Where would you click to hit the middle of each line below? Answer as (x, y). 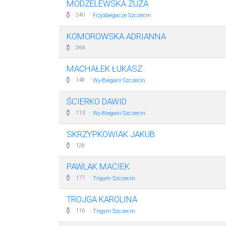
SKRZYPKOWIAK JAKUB (111, 134)
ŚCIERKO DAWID (97, 101)
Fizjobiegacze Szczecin (122, 15)
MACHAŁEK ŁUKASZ (104, 69)
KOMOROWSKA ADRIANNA (116, 36)
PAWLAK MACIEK (98, 166)
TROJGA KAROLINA (102, 199)
